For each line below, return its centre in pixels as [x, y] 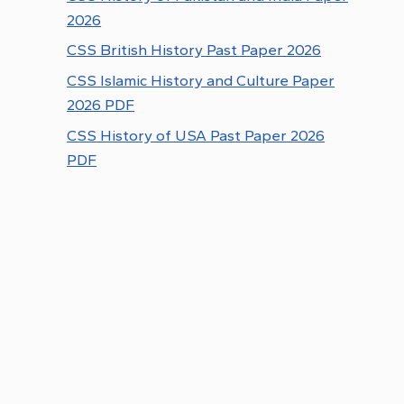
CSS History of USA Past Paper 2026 [196, 136]
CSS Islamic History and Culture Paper [201, 81]
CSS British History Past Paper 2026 [194, 50]
